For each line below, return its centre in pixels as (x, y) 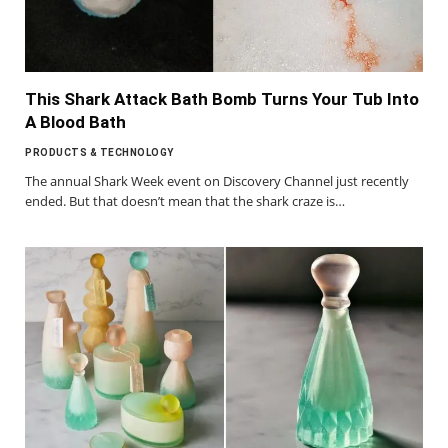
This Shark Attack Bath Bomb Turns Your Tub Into (222, 99)
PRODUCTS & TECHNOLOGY (99, 152)
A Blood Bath (75, 122)
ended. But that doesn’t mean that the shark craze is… (185, 201)
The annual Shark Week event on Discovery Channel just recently (217, 181)
